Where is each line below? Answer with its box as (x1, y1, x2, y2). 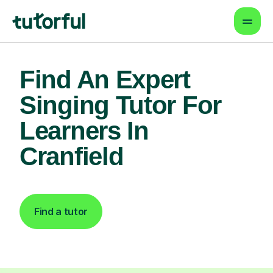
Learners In (19, 116, 149, 145)
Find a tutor (34, 205, 88, 218)
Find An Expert (19, 65, 190, 94)
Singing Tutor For (19, 91, 221, 119)
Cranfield (19, 142, 124, 171)
